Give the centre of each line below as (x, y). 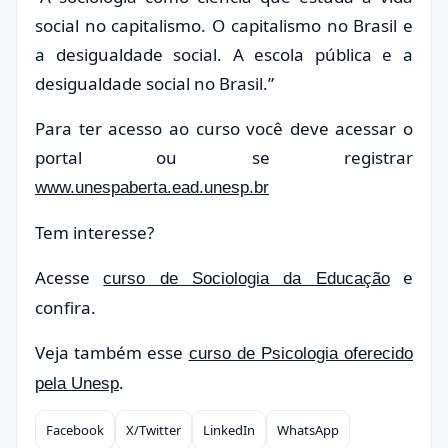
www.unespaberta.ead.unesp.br (152, 187)
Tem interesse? (94, 232)
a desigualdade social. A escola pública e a (224, 54)
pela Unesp (77, 383)
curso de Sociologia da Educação (246, 278)
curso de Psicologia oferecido (300, 353)
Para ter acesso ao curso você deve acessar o (224, 128)
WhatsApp (308, 430)
